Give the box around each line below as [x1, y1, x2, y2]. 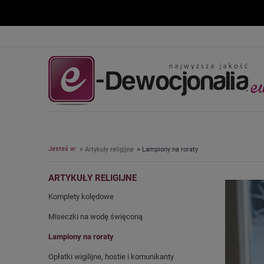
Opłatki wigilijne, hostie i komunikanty [48, 252, 174, 261]
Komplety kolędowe [48, 192, 114, 201]
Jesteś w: [48, 145, 77, 153]
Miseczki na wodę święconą [48, 212, 143, 221]
